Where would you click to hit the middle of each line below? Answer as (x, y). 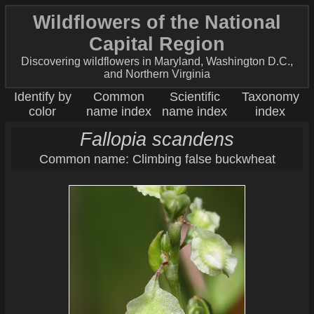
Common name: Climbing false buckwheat (157, 159)
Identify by (42, 97)
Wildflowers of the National (157, 23)
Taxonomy (270, 97)
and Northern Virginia (157, 74)
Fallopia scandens (157, 139)
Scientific (194, 97)
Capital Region (157, 45)
